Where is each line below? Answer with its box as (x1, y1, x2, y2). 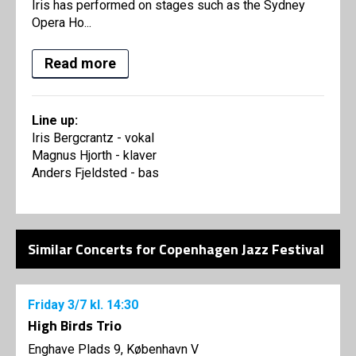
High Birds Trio (28, 315, 122, 337)
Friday (28, 297, 68, 313)
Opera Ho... (32, 15, 91, 31)
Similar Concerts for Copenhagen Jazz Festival (28, 238, 324, 261)
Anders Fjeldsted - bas (32, 165, 159, 181)
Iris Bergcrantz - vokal (32, 130, 154, 146)
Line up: (32, 113, 78, 129)
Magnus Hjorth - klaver (32, 148, 157, 164)
